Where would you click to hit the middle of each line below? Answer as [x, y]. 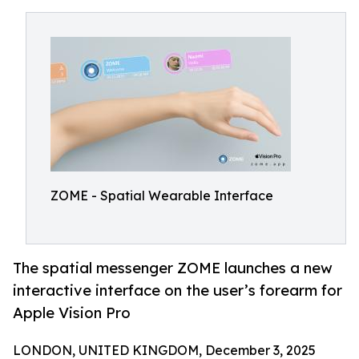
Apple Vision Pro [72, 313]
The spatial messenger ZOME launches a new [173, 268]
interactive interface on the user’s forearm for [177, 290]
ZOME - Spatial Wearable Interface [162, 196]
